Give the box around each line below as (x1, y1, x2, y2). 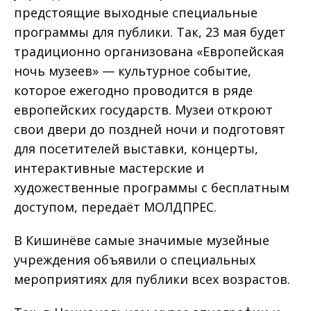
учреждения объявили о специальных (14, 251, 255, 268)
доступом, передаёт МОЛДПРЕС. (14, 198, 217, 215)
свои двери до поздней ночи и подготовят (14, 120, 285, 137)
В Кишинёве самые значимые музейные (14, 231, 269, 249)
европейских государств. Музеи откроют (14, 101, 273, 118)
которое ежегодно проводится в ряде (14, 81, 253, 99)
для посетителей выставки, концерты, (14, 140, 258, 157)
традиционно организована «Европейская (14, 42, 284, 60)
